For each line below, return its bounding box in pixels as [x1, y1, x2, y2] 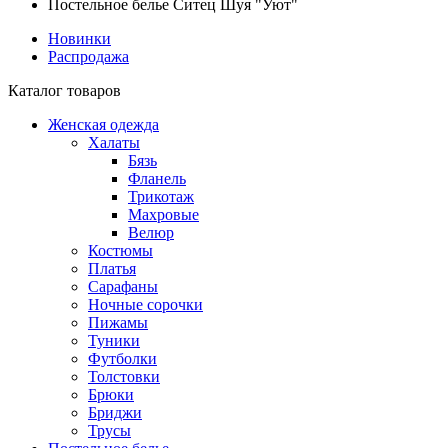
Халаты [88, 134, 140, 151]
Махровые [128, 206, 199, 223]
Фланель [128, 170, 186, 187]
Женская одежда [48, 116, 159, 133]
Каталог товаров [8, 82, 121, 99]
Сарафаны [88, 278, 158, 295]
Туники [88, 332, 140, 349]
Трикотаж [128, 188, 194, 205]
